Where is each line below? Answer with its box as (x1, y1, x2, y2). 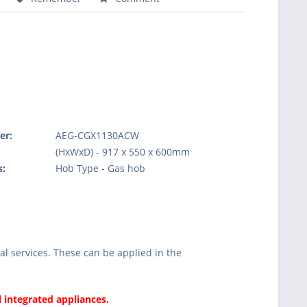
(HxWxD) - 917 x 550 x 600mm (56, 145, 191, 158)
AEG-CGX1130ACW (56, 128, 140, 142)
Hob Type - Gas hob (56, 161, 146, 175)
